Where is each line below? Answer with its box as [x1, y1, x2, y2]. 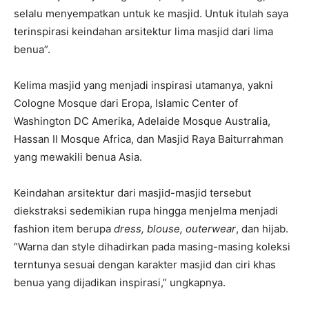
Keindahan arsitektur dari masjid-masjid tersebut [14, 186, 251, 199]
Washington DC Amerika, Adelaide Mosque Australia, [14, 114, 270, 128]
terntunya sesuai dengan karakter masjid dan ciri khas [14, 258, 276, 271]
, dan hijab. [236, 222, 288, 235]
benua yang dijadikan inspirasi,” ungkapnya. [14, 276, 226, 289]
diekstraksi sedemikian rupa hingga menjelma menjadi [14, 204, 278, 217]
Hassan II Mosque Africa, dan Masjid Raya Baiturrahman [14, 132, 283, 146]
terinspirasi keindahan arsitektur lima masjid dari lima [14, 25, 273, 38]
